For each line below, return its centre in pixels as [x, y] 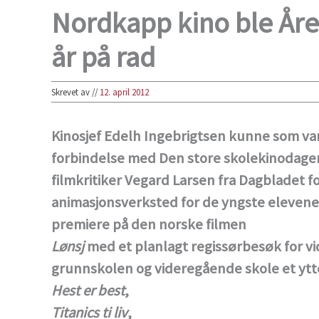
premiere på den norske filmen [149, 225]
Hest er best [88, 291]
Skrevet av [72, 92]
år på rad [103, 57]
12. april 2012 [124, 92]
